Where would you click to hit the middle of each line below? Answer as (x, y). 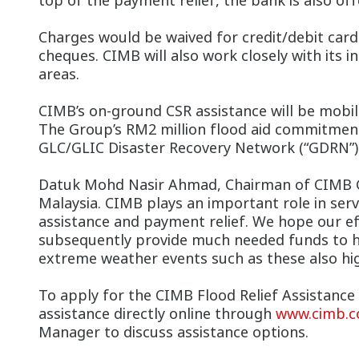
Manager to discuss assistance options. (173, 332)
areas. (59, 74)
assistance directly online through (157, 313)
